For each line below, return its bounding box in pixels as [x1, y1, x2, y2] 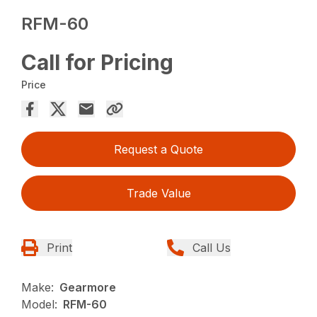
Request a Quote [114, 142, 203, 157]
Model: [21, 297, 58, 312]
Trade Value [126, 186, 191, 201]
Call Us [192, 241, 231, 255]
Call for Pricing [21, 50, 174, 76]
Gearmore [59, 280, 117, 295]
